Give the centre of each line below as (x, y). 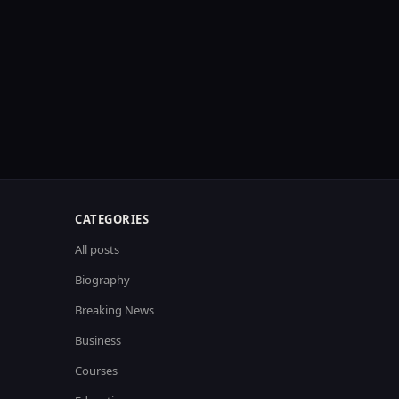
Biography (102, 279)
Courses (96, 370)
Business (98, 340)
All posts (97, 249)
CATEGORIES (112, 219)
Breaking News (114, 309)
